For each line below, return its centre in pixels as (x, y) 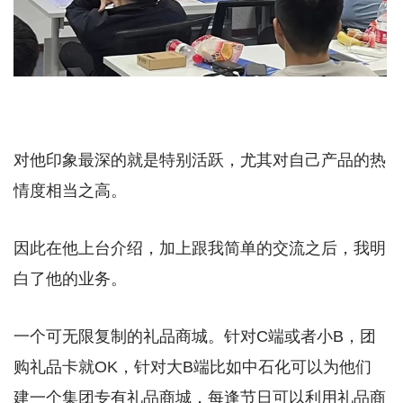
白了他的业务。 (70, 278)
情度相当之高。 (70, 190)
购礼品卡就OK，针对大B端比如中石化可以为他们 (193, 367)
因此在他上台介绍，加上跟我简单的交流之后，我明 (200, 248)
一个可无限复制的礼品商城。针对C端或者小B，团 (195, 336)
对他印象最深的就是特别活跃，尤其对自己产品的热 (200, 160)
